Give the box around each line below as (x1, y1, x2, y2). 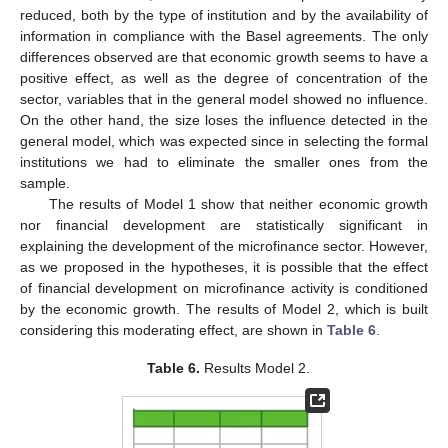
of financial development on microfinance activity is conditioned (20, 279, 428, 296)
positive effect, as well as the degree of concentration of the (20, 69, 428, 86)
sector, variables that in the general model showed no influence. (20, 90, 428, 107)
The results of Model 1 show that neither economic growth (48, 195, 428, 212)
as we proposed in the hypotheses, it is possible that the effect (20, 258, 428, 275)
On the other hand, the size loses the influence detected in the (20, 111, 428, 128)
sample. (20, 174, 70, 191)
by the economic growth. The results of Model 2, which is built (20, 300, 428, 317)
